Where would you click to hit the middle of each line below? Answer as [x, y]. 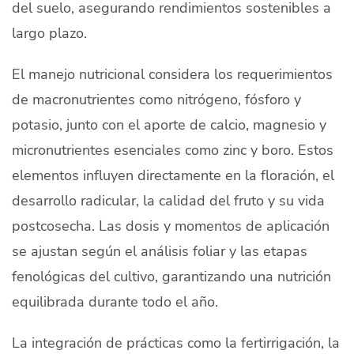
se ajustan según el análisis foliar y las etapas [160, 250]
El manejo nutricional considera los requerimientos [172, 73]
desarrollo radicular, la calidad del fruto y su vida [168, 200]
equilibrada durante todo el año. [115, 301]
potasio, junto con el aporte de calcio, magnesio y [169, 124]
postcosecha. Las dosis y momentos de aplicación [171, 225]
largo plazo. [49, 32]
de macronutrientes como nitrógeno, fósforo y [156, 99]
